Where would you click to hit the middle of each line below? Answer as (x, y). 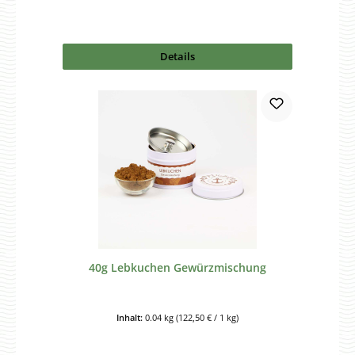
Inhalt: (131, 317)
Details (177, 57)
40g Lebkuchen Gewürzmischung (177, 267)
